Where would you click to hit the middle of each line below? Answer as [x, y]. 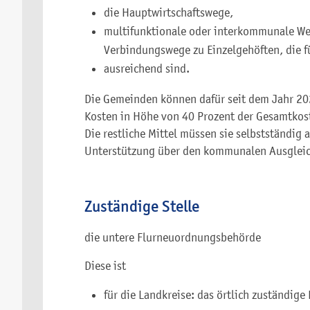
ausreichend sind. [147, 69]
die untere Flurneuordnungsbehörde [173, 238]
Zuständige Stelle [142, 207]
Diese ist [105, 266]
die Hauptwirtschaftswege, [168, 12]
